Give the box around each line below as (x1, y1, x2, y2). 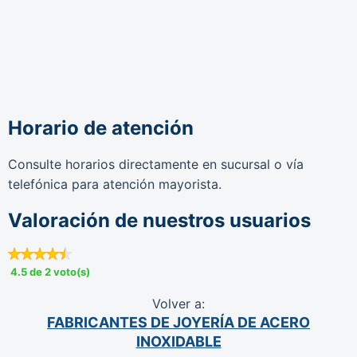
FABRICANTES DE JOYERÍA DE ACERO (47, 314, 310, 331)
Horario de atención (8, 116, 194, 139)
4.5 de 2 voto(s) (10, 265, 90, 279)
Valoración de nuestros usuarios (8, 209, 311, 233)
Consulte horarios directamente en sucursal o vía (8, 155, 304, 172)
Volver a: (152, 296, 205, 312)
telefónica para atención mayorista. (8, 175, 222, 192)
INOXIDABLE (135, 333, 222, 351)
